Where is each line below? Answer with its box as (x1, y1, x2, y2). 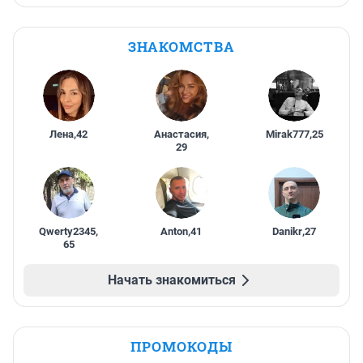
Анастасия (153, 128, 207, 141)
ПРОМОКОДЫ (130, 337, 233, 357)
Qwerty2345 (39, 225, 96, 238)
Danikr (272, 225, 303, 238)
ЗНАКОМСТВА (128, 37, 235, 57)
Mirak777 (265, 128, 310, 141)
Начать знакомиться (108, 272, 236, 288)
